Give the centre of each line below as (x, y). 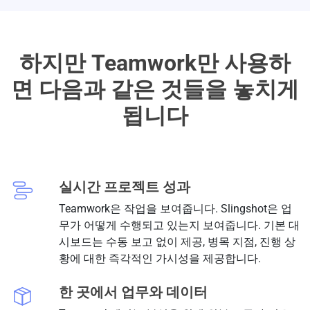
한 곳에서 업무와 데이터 (133, 292)
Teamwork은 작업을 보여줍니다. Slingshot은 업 (175, 208)
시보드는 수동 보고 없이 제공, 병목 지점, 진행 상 (177, 241)
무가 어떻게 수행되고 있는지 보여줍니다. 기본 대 (179, 225)
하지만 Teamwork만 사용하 (155, 63)
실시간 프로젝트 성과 (124, 186)
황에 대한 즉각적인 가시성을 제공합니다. (159, 258)
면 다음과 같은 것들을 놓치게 (155, 89)
